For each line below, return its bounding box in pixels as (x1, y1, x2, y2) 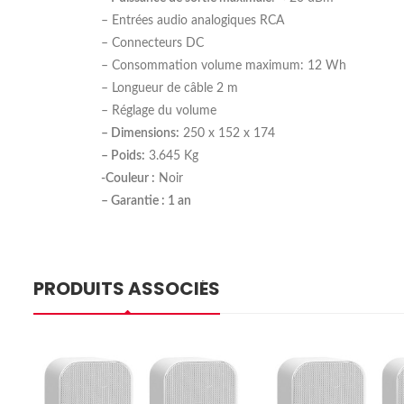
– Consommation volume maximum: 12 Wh (101, 59, 346, 72)
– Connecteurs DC (101, 36, 204, 50)
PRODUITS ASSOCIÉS (33, 275, 220, 301)
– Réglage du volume (101, 104, 216, 117)
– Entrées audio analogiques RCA (101, 14, 284, 27)
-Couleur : (101, 171, 155, 185)
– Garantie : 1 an (101, 194, 191, 207)
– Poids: (101, 149, 145, 162)
